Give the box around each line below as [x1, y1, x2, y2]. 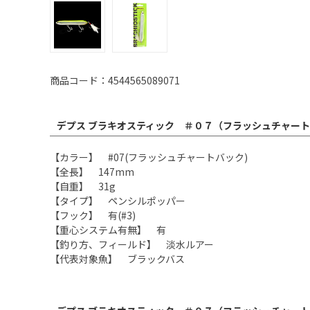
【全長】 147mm [50, 165, 134, 179]
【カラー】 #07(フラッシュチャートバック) [50, 150, 248, 165]
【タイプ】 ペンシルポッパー [50, 194, 185, 208]
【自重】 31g [50, 179, 116, 194]
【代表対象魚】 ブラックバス [50, 252, 185, 266]
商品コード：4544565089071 [50, 73, 180, 88]
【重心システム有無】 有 [50, 223, 166, 237]
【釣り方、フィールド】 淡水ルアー [50, 237, 214, 252]
